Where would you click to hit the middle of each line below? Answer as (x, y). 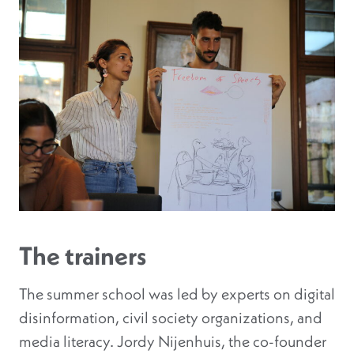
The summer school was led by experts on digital (177, 294)
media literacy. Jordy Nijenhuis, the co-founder (173, 341)
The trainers (83, 255)
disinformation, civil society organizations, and (171, 317)
